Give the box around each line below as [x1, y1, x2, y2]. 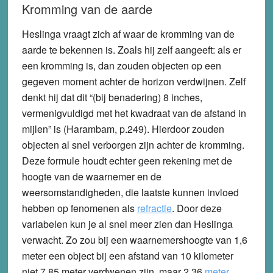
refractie [136, 200, 172, 215]
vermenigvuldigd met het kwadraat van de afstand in [21, 105, 246, 120]
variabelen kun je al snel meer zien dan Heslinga [21, 216, 233, 231]
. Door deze [171, 200, 222, 215]
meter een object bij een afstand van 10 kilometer [21, 248, 233, 263]
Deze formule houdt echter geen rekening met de [21, 153, 232, 168]
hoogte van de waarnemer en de [21, 169, 161, 183]
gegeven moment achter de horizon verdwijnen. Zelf [21, 74, 246, 88]
